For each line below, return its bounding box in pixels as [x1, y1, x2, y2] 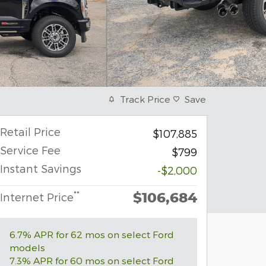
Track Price [120, 93, 170, 104]
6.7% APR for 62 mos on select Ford [9, 229, 174, 240]
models [9, 242, 45, 253]
